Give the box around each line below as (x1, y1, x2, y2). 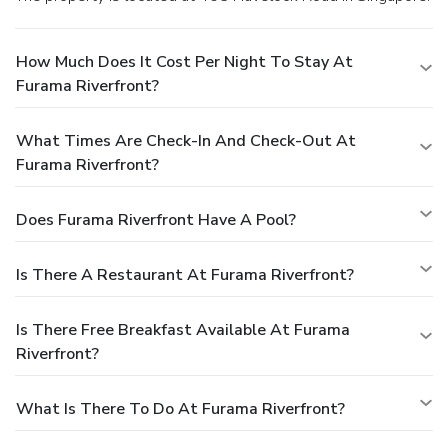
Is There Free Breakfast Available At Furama (16, 318, 350, 341)
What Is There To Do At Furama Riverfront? (16, 397, 345, 420)
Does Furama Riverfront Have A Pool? (16, 208, 296, 231)
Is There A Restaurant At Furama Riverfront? (16, 263, 354, 286)
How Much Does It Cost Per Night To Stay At (16, 50, 353, 73)
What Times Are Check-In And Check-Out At (16, 129, 356, 152)
